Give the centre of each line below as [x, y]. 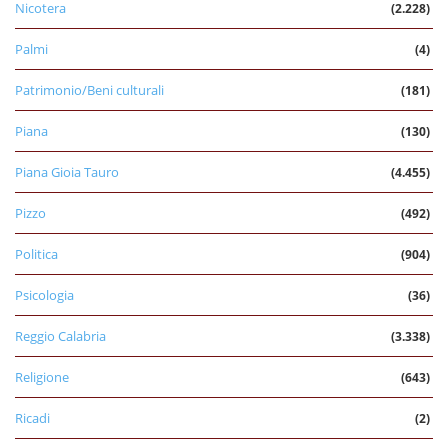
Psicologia [44, 294]
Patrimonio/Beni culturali [89, 89]
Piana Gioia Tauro [67, 171]
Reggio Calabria [60, 335]
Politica [36, 253]
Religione [42, 376]
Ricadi [32, 417]
